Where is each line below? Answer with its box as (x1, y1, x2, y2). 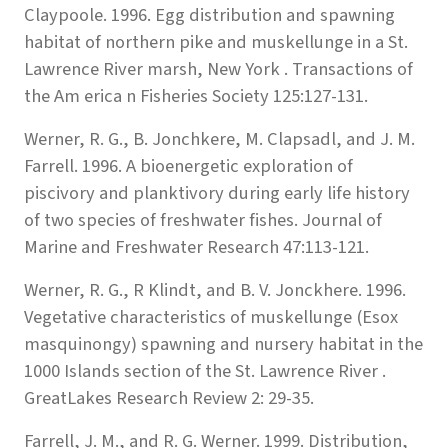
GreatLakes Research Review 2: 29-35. (24, 384, 314, 411)
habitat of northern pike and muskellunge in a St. (24, 28, 408, 55)
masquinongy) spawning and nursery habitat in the (24, 330, 423, 357)
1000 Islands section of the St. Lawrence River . (24, 357, 386, 384)
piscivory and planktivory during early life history (24, 179, 410, 206)
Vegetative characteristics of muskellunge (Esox (24, 303, 398, 330)
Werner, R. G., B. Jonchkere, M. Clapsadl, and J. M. (24, 125, 415, 152)
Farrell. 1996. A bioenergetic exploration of (24, 152, 353, 179)
